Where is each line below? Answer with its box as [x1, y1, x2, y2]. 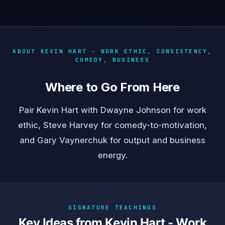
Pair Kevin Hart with [19, 105, 100, 116]
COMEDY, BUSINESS [75, 56, 150, 64]
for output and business [107, 135, 205, 146]
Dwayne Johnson [100, 105, 171, 116]
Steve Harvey [43, 120, 98, 131]
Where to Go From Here [45, 80, 180, 95]
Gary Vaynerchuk [37, 135, 107, 146]
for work [170, 105, 206, 116]
